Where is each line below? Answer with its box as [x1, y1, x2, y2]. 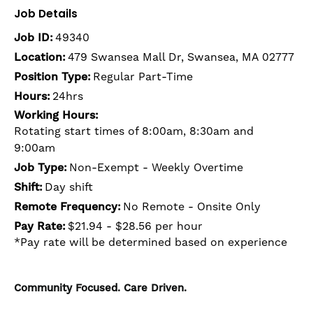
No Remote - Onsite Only [123, 200, 261, 214]
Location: [14, 50, 66, 65]
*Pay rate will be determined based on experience [14, 235, 287, 250]
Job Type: [14, 161, 67, 175]
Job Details [14, 6, 78, 24]
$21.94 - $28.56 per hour [68, 219, 203, 234]
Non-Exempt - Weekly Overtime [69, 161, 243, 175]
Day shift [45, 180, 93, 195]
